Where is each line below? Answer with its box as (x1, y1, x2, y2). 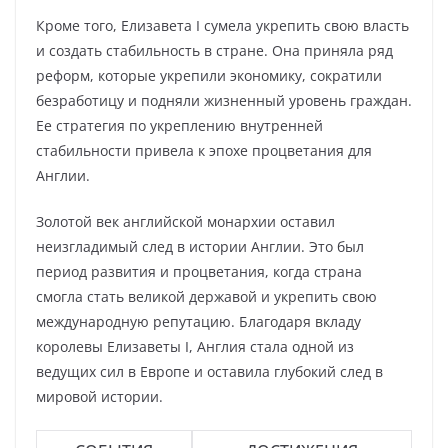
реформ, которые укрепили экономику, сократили (36, 66, 382, 85)
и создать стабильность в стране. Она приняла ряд (36, 41, 393, 60)
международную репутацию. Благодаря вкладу (36, 312, 361, 331)
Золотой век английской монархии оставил (36, 212, 335, 231)
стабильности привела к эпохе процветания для (36, 141, 372, 160)
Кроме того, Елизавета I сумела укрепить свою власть (36, 16, 409, 35)
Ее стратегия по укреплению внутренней (36, 116, 323, 135)
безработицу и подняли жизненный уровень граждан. (36, 91, 412, 110)
